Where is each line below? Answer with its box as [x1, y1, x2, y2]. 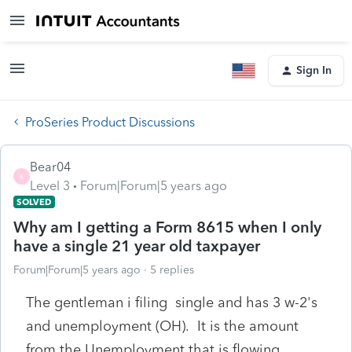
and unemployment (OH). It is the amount [26, 317, 299, 335]
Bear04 [30, 159, 71, 174]
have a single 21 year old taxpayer [13, 236, 260, 255]
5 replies [150, 262, 194, 277]
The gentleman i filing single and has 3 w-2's [26, 293, 317, 311]
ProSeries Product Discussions [25, 114, 195, 130]
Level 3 [30, 178, 70, 193]
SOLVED [16, 196, 52, 207]
